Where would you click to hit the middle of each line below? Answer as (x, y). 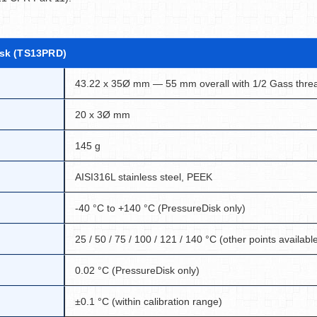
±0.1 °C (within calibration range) (149, 301)
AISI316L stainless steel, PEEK (144, 177)
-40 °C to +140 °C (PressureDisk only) (160, 208)
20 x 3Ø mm (103, 115)
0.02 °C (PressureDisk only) (137, 270)
